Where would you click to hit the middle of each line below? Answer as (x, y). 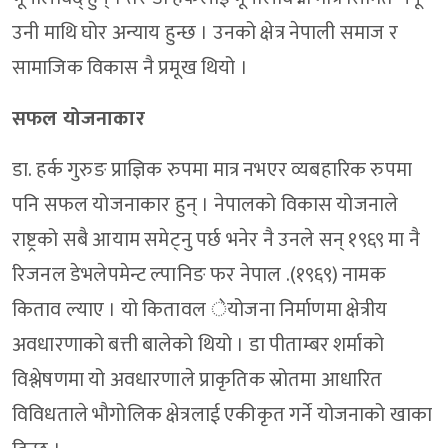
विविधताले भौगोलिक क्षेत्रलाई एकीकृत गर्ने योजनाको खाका (222, 415)
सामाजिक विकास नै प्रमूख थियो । (132, 68)
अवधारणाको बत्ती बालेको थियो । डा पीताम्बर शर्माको (198, 345)
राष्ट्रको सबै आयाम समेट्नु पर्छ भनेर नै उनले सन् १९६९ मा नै (216, 240)
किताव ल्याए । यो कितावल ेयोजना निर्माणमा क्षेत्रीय (200, 310)
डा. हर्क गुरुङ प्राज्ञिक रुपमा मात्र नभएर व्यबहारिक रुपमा (212, 170)
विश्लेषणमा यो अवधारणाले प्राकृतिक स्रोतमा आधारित (197, 380)
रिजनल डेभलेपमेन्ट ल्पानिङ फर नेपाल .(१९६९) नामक (199, 275)
